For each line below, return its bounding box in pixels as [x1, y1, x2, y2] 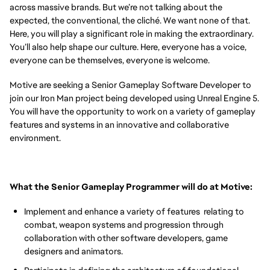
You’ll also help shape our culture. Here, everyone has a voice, [10, 41, 246, 52]
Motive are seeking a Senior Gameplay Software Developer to [10, 78, 251, 90]
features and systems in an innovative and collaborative [10, 118, 229, 130]
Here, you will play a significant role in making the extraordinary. [10, 28, 254, 39]
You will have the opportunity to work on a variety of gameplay [10, 105, 256, 117]
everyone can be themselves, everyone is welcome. [10, 54, 210, 66]
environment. [10, 131, 61, 143]
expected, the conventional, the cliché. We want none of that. [10, 14, 250, 26]
